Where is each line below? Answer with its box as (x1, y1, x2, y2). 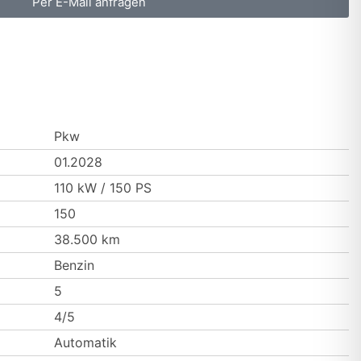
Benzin (53, 257, 94, 273)
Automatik (53, 334, 117, 351)
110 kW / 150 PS (53, 180, 151, 196)
